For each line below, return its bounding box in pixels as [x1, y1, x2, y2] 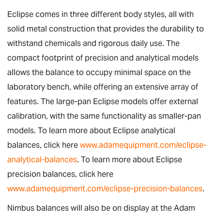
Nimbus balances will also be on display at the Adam [7, 203, 195, 213]
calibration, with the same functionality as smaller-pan [7, 111, 201, 121]
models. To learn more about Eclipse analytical [7, 125, 175, 136]
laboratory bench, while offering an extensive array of [7, 82, 198, 92]
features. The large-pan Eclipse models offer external [7, 96, 198, 107]
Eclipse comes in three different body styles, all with [7, 9, 194, 19]
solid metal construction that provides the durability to [7, 24, 204, 34]
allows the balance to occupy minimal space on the [7, 67, 191, 77]
